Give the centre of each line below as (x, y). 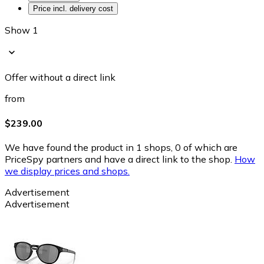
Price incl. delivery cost (73, 9)
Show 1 (22, 30)
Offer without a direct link (60, 77)
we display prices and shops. (67, 171)
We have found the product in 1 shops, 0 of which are (121, 147)
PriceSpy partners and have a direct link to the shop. (118, 159)
